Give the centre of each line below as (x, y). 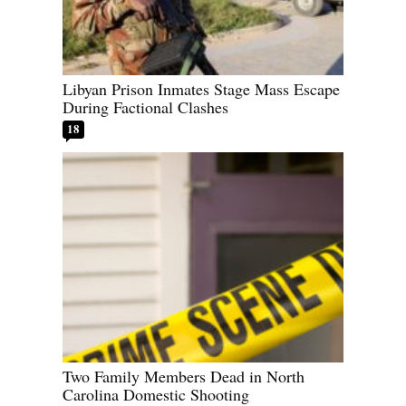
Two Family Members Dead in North (184, 377)
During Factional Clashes (145, 106)
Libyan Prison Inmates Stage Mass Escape (201, 88)
